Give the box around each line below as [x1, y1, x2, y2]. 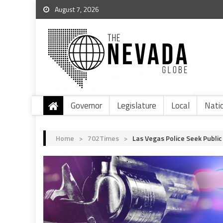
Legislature [117, 99, 156, 112]
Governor [71, 99, 102, 112]
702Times [88, 133, 119, 143]
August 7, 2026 [53, 4, 99, 14]
